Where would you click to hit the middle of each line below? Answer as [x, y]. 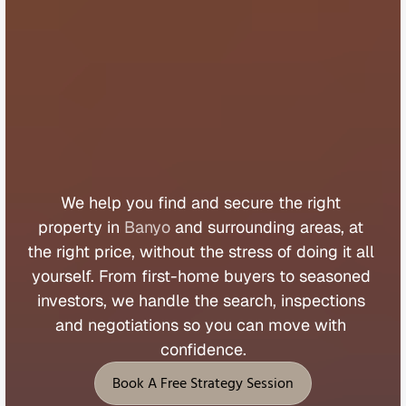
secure [251, 202]
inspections [325, 300]
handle [166, 300]
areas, [324, 227]
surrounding [254, 227]
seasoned [337, 275]
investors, [74, 300]
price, [117, 251]
